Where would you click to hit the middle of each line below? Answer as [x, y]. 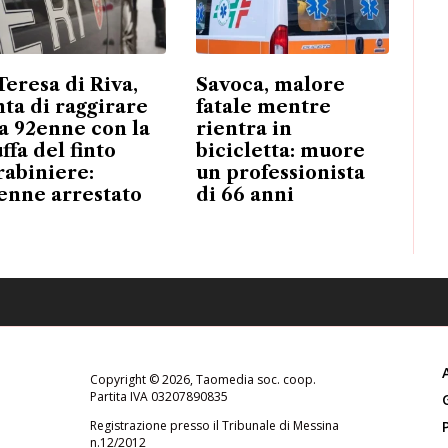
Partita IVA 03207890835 [158, 396]
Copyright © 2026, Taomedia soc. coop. [202, 379]
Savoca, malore [270, 84]
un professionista [280, 172]
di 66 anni [244, 194]
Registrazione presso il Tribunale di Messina [214, 425]
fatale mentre [263, 106]
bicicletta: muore [280, 150]
